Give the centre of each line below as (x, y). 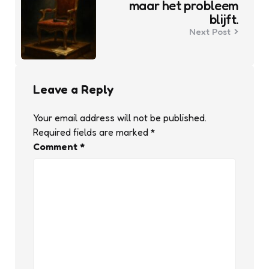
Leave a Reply (73, 90)
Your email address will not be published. (120, 118)
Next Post (210, 31)
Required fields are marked (92, 132)
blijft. (224, 19)
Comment (56, 147)
